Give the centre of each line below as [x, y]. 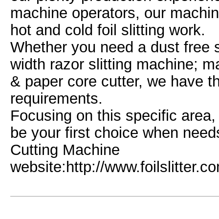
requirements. [56, 98]
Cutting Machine [65, 150]
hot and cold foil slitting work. [108, 30]
